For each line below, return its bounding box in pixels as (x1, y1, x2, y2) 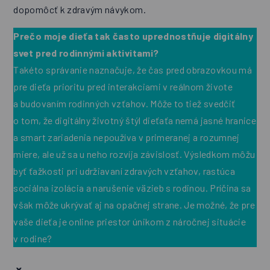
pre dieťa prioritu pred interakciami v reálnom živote (13, 81, 233, 93)
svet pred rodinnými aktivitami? (13, 47, 159, 59)
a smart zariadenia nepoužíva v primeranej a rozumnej (13, 131, 240, 143)
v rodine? (13, 233, 52, 245)
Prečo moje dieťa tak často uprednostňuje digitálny (13, 30, 253, 42)
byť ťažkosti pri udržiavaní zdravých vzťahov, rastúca (13, 165, 235, 177)
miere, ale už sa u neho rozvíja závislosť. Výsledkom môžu (13, 148, 256, 160)
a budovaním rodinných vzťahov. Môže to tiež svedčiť (13, 98, 236, 110)
